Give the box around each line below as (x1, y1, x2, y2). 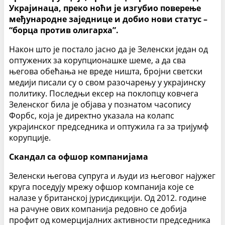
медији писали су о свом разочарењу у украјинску (9, 77, 205, 88)
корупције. (9, 132, 51, 144)
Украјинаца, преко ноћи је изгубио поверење (9, 3, 201, 14)
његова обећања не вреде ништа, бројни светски (9, 66, 202, 77)
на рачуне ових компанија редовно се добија (9, 203, 187, 215)
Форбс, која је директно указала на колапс (9, 110, 174, 122)
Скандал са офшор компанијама (9, 151, 148, 163)
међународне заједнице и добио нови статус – (9, 14, 207, 25)
